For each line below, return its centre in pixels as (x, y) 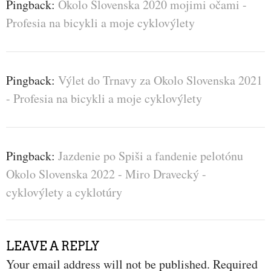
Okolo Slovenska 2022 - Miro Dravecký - (106, 174)
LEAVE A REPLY (53, 246)
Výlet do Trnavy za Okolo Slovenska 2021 (160, 80)
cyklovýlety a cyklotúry (64, 192)
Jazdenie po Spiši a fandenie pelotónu (151, 155)
